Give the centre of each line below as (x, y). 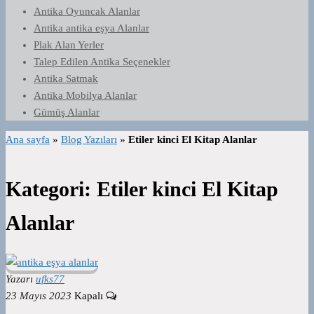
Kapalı (90, 296)
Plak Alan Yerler (69, 45)
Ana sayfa (28, 139)
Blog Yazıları (89, 139)
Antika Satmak (66, 78)
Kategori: (51, 189)
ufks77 (50, 279)
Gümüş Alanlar (67, 112)
